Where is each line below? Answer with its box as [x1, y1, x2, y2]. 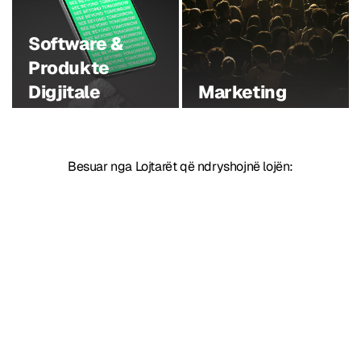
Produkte [28, 56, 110, 79]
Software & [28, 32, 123, 55]
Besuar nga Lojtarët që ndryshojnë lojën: [68, 158, 293, 175]
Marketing [198, 81, 287, 103]
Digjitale [28, 81, 101, 103]
